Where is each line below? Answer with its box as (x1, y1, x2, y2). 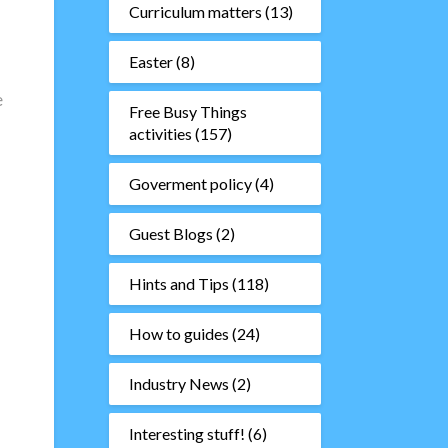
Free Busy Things (128, 102, 247, 121)
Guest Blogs (128, 224, 213, 243)
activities (128, 124, 192, 143)
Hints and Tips (128, 274, 229, 293)
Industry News (128, 374, 229, 393)
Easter (128, 52, 173, 71)
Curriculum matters (128, 2, 262, 21)
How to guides (128, 324, 229, 343)
